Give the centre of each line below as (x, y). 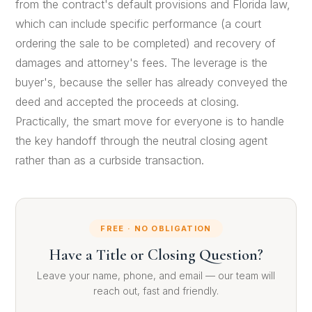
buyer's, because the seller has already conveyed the (152, 82)
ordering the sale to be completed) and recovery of (146, 43)
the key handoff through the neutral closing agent (142, 141)
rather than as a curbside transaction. (110, 160)
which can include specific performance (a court (139, 24)
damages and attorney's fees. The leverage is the (142, 63)
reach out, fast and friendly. (156, 290)
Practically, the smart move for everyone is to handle (150, 121)
